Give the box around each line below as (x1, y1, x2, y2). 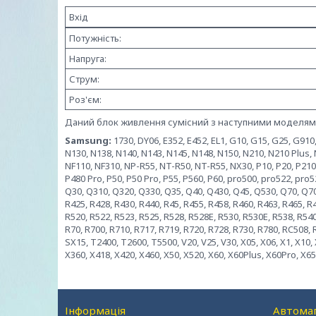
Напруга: (69, 52, 107, 65)
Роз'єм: (69, 93, 102, 106)
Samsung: (65, 134, 111, 147)
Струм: (69, 73, 99, 85)
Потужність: (69, 32, 121, 44)
